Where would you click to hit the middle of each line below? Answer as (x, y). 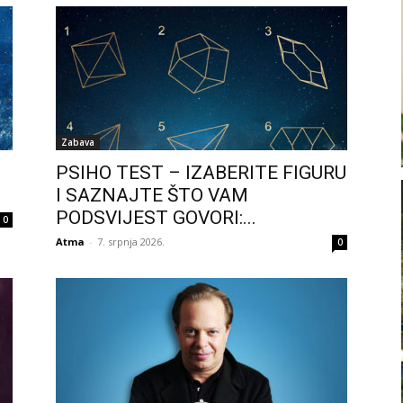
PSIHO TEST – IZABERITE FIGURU (201, 173)
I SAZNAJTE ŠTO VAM (152, 195)
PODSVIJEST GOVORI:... (156, 218)
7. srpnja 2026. (131, 242)
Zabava (78, 142)
